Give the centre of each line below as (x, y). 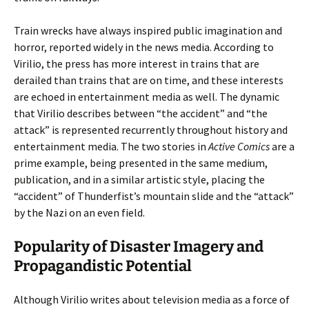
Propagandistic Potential (103, 266)
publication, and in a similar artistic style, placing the (139, 179)
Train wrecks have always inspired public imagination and (148, 30)
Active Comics (239, 146)
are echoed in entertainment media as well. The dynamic (147, 97)
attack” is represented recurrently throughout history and (151, 130)
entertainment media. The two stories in (111, 146)
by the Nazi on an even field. (79, 212)
